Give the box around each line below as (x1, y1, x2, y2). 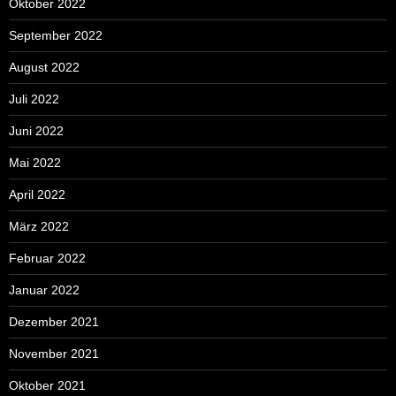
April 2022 (9, 187, 65, 202)
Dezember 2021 (9, 314, 99, 329)
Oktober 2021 (9, 377, 86, 392)
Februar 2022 (9, 250, 86, 265)
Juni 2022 (9, 123, 64, 138)
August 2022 (9, 59, 80, 74)
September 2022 (9, 27, 103, 42)
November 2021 (9, 346, 99, 361)
